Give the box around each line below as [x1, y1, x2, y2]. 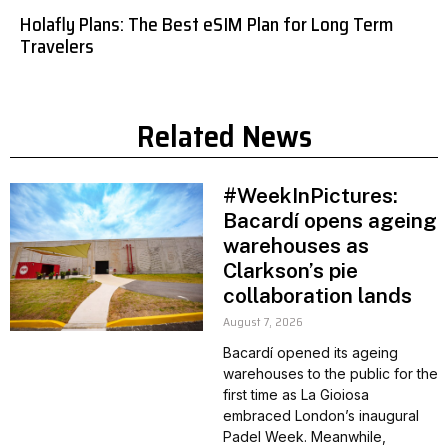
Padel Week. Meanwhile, [222, 427, 386, 445]
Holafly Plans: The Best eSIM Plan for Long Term [20, 8, 393, 39]
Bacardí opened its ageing [222, 343, 398, 361]
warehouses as [222, 232, 369, 258]
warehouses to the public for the [222, 364, 438, 382]
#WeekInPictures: [222, 182, 398, 208]
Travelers [20, 30, 94, 61]
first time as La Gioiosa [222, 385, 369, 403]
